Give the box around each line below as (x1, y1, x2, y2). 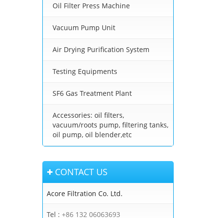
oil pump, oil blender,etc (53, 130, 132, 140)
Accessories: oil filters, (53, 110, 124, 120)
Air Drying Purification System (53, 45, 149, 54)
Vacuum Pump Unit (53, 23, 115, 33)
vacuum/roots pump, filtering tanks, (53, 120, 168, 130)
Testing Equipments (53, 67, 117, 76)
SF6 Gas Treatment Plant (53, 89, 132, 98)
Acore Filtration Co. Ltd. (47, 189, 123, 199)
